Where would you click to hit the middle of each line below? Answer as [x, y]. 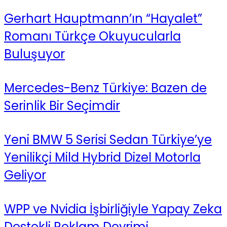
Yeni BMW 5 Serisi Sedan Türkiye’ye [108, 139]
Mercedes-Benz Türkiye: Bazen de [105, 88]
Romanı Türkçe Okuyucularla [92, 36]
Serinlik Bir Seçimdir [62, 106]
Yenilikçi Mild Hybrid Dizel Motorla [102, 157]
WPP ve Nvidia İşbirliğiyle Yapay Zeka [113, 209]
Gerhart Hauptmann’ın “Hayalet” [103, 19]
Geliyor [25, 175]
